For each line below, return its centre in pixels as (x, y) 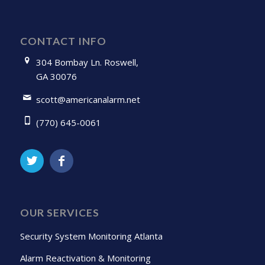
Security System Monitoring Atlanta (91, 236)
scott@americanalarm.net (88, 100)
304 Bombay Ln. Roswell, (88, 62)
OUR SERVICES (59, 212)
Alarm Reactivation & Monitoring (85, 258)
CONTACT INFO (63, 41)
